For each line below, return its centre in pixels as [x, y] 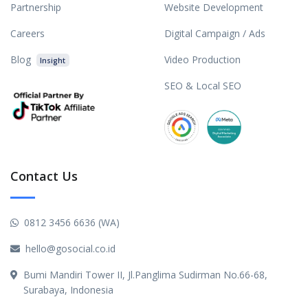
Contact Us [44, 176]
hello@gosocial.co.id [70, 248]
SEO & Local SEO [203, 85]
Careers [27, 33]
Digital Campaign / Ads [215, 33]
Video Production [202, 59]
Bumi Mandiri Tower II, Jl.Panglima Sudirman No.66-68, [145, 274]
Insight [53, 60]
